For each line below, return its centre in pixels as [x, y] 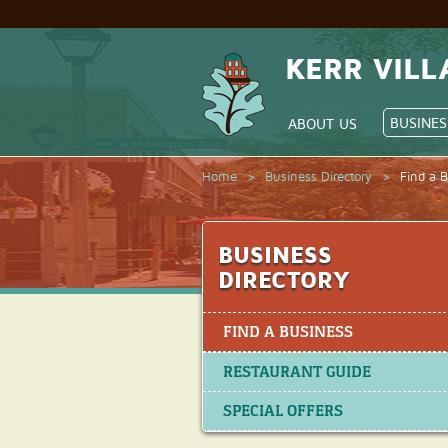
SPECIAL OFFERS [283, 411]
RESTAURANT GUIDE [297, 372]
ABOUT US [322, 123]
